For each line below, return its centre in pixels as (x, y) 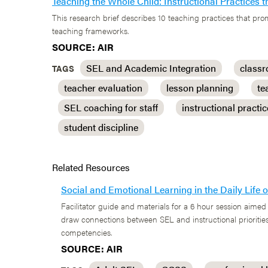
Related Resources (91, 167)
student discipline (101, 127)
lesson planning (200, 88)
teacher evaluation (103, 88)
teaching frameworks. (90, 31)
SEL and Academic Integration (151, 68)
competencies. (86, 232)
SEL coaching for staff (111, 107)
